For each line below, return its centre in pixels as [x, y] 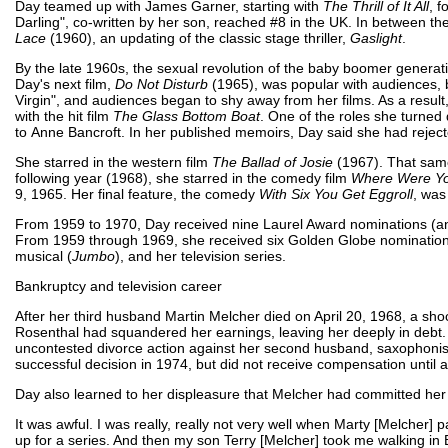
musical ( [43, 255]
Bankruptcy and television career [120, 285]
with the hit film [64, 115]
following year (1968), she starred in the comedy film [183, 177]
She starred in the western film [113, 161]
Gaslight [376, 37]
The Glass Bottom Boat [186, 115]
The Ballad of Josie [272, 161]
